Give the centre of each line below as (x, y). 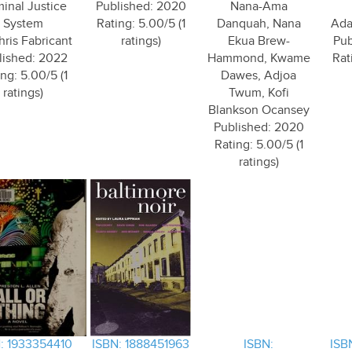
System (23, 24)
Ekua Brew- (258, 41)
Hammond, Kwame (258, 59)
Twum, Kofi (258, 93)
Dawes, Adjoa (258, 76)
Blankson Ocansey (258, 110)
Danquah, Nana (258, 24)
